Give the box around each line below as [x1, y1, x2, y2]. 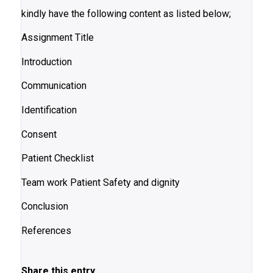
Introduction [21, 55, 72, 68]
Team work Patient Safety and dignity [21, 176, 180, 188]
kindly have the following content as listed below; [21, 7, 231, 19]
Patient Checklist [21, 152, 94, 165]
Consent [21, 128, 57, 140]
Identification [21, 104, 77, 116]
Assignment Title [21, 32, 94, 44]
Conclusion [21, 200, 68, 213]
